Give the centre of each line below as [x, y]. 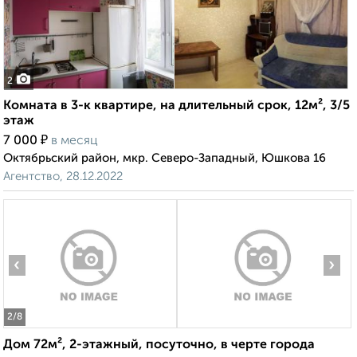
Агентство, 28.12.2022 [63, 177]
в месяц [75, 141]
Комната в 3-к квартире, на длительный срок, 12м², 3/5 [177, 106]
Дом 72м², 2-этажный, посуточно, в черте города [159, 345]
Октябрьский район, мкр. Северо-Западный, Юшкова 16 [165, 159]
